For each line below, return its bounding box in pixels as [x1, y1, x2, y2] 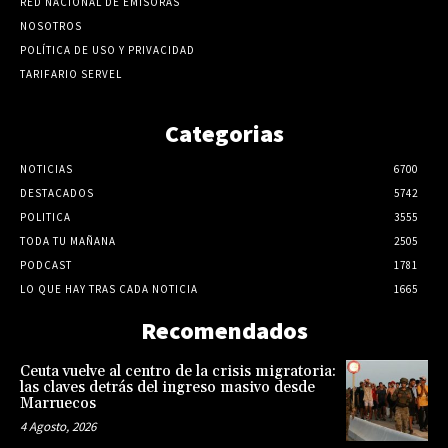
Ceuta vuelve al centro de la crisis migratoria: [20, 361, 336, 381]
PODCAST [20, 257, 72, 272]
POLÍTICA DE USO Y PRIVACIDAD [20, 42, 195, 57]
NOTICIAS [20, 161, 73, 176]
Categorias [164, 117, 284, 149]
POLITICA [20, 209, 71, 224]
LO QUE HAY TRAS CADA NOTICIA [20, 281, 198, 296]
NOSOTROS [20, 18, 82, 33]
